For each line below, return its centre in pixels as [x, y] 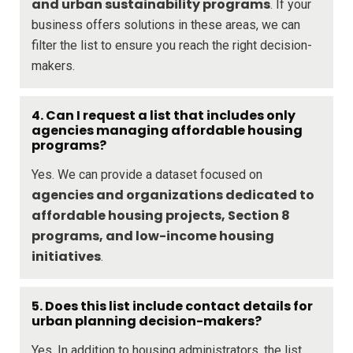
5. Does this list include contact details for [172, 306]
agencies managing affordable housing [167, 130]
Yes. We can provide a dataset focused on [147, 174]
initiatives [66, 256]
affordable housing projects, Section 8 [161, 215]
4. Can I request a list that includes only [163, 115]
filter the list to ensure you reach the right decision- [172, 45]
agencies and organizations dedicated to [173, 195]
